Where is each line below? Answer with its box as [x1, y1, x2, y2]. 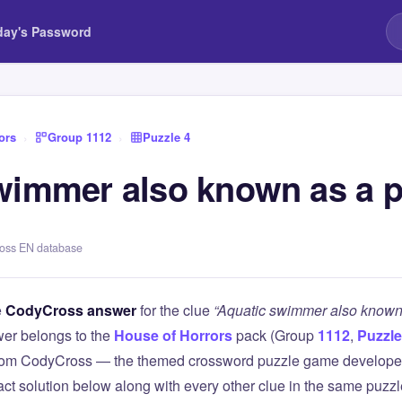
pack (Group [232, 325, 318, 345]
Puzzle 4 [143, 128, 190, 145]
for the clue [136, 300, 214, 320]
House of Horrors [114, 325, 232, 345]
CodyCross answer [5, 300, 136, 320]
